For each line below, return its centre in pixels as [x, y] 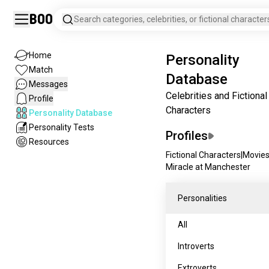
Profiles [187, 136]
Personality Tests [62, 127]
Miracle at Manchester [208, 167]
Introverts [196, 246]
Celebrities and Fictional [216, 96]
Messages [48, 84]
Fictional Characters [203, 155]
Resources [49, 142]
